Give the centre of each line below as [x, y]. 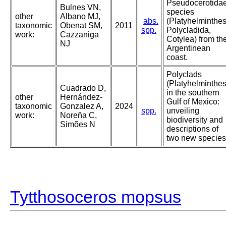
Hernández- [81, 97]
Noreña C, [78, 116]
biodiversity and [195, 120]
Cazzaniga [79, 35]
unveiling [183, 111]
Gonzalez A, [82, 106]
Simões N [78, 125]
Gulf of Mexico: [193, 102]
